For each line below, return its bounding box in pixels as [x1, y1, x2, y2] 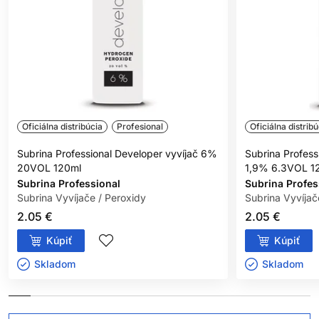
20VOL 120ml [17, 162, 81, 174]
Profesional [117, 120, 163, 132]
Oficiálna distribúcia [22, 120, 103, 132]
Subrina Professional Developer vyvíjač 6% [17, 147, 217, 160]
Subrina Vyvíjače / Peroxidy [17, 192, 146, 204]
